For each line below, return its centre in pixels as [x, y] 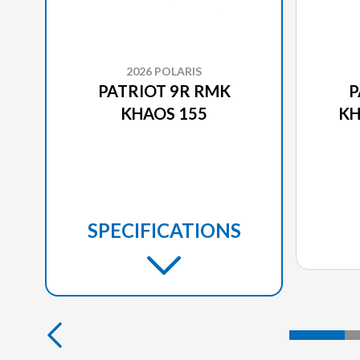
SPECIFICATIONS [164, 230]
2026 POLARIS [164, 71]
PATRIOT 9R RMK [164, 90]
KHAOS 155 [164, 113]
